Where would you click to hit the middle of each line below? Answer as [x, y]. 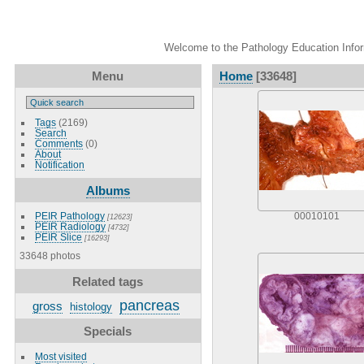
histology [91, 306]
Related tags [108, 281]
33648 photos [50, 255]
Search [50, 132]
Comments [58, 143]
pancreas [149, 305]
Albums [108, 190]
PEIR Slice [58, 236]
